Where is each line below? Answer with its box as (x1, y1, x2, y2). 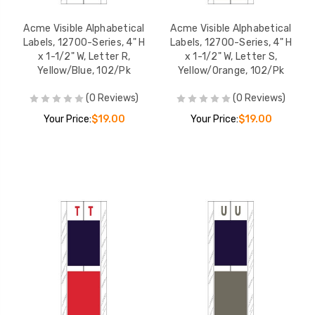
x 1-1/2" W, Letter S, (184, 50, 278, 63)
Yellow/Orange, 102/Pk (177, 64, 285, 77)
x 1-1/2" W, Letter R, (37, 50, 131, 63)
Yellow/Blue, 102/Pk (37, 64, 131, 77)
